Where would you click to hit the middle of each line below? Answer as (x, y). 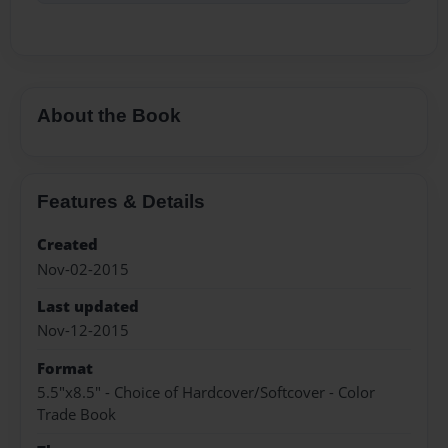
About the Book (109, 115)
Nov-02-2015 (83, 269)
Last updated (88, 306)
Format (65, 368)
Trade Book (76, 415)
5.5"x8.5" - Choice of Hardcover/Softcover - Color (206, 393)
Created (67, 245)
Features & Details (121, 202)
